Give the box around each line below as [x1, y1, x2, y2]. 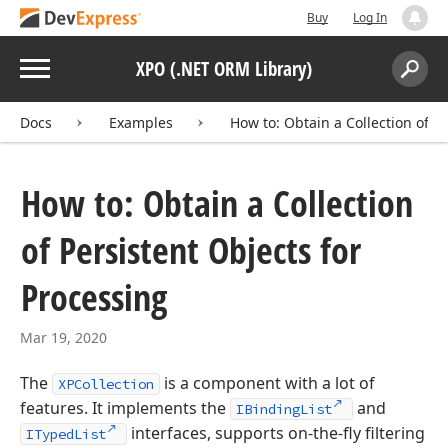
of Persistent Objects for [21, 226, 361, 275]
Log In [353, 9, 387, 26]
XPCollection [58, 375, 154, 393]
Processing [21, 273, 167, 322]
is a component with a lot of [160, 372, 375, 394]
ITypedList [26, 425, 106, 443]
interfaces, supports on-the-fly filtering [126, 422, 425, 444]
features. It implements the [20, 397, 230, 419]
